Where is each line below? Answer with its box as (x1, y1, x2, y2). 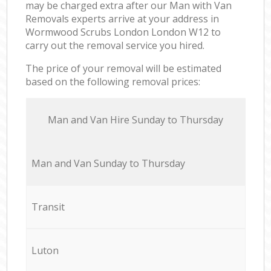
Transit (31, 200, 65, 214)
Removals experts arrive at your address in (25, 11, 220, 25)
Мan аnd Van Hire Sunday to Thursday (48, 113, 223, 126)
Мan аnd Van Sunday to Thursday (31, 156, 185, 170)
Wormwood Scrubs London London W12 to (25, 25, 221, 39)
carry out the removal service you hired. (25, 38, 205, 52)
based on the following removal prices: (25, 74, 201, 88)
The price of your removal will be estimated (25, 61, 222, 75)
